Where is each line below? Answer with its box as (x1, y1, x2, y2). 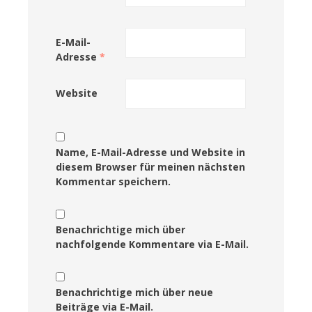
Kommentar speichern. (56, 174, 171, 188)
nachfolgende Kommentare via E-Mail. (56, 237, 249, 251)
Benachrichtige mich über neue (56, 285, 213, 299)
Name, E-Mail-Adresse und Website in (56, 145, 245, 159)
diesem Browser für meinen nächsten (56, 159, 245, 173)
